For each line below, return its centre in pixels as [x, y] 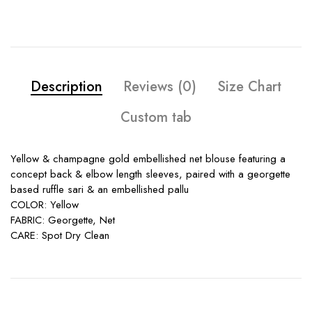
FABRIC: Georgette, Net [63, 220]
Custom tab [156, 117]
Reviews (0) [160, 86]
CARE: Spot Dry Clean [60, 235]
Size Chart [249, 86]
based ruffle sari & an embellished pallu [100, 189]
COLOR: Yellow [45, 204]
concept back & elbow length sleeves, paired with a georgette [150, 174]
